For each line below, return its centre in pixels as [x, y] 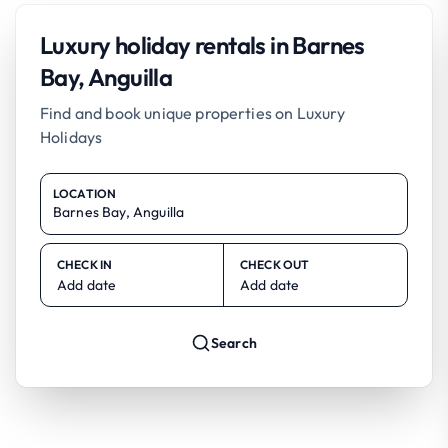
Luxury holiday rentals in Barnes [202, 44]
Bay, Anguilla [106, 76]
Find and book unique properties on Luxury [193, 112]
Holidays [71, 136]
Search [234, 342]
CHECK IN [85, 264]
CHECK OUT [275, 264]
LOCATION [85, 193]
